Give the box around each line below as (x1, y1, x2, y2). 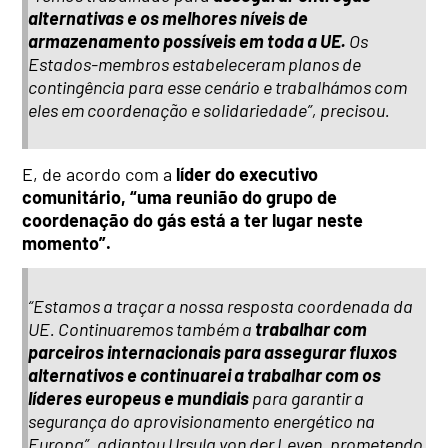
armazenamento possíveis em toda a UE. (28, 30, 350, 53)
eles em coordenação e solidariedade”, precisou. (28, 99, 391, 122)
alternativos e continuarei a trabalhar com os (28, 364, 382, 387)
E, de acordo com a (22, 162, 177, 185)
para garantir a (249, 387, 365, 410)
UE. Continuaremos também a (28, 318, 256, 341)
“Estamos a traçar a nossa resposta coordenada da (28, 295, 414, 318)
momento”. (22, 231, 112, 254)
